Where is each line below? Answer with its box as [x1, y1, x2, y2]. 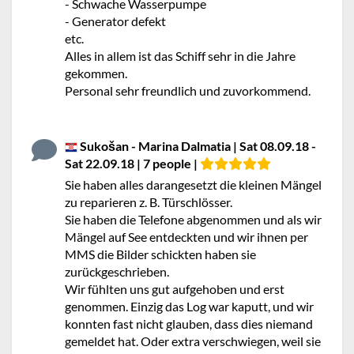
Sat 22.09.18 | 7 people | [65, 156, 200, 171]
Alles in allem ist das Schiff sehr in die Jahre [65, 48, 296, 63]
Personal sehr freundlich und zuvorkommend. [65, 83, 311, 98]
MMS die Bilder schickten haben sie [65, 247, 256, 262]
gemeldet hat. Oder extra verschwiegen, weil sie [65, 333, 321, 348]
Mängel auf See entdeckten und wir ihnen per [65, 229, 308, 244]
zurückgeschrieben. [65, 264, 169, 279]
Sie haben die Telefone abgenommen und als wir [65, 212, 322, 227]
